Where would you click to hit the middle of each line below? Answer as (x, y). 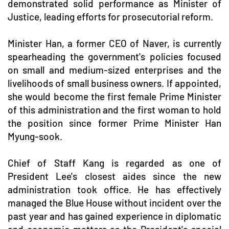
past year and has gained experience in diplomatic (114, 216)
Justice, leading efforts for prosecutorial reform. (110, 16)
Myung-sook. (35, 136)
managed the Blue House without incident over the (114, 202)
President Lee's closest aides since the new (114, 176)
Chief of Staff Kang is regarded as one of (114, 163)
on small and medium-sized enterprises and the (114, 70)
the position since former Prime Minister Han (114, 123)
